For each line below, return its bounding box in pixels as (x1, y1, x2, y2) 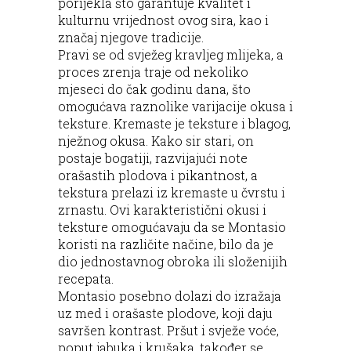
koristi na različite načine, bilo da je (58, 235, 273, 252)
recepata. (58, 270, 114, 287)
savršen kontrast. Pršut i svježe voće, (58, 321, 279, 338)
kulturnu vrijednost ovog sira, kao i (58, 11, 269, 28)
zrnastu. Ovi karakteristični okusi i (58, 201, 266, 218)
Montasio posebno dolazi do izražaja (58, 287, 281, 304)
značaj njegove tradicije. (58, 28, 204, 45)
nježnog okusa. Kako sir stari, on (58, 132, 254, 149)
